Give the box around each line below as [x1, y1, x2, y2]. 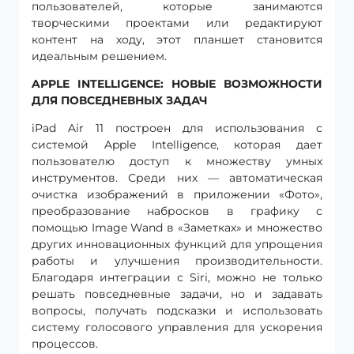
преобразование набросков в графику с [32, 203, 322, 218]
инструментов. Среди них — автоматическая [32, 170, 322, 185]
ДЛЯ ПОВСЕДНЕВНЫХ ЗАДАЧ [32, 92, 207, 107]
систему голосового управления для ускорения [32, 319, 322, 334]
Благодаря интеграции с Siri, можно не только [32, 269, 322, 284]
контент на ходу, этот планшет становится [32, 32, 322, 47]
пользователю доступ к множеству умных [32, 153, 322, 168]
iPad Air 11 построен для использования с [32, 120, 322, 135]
